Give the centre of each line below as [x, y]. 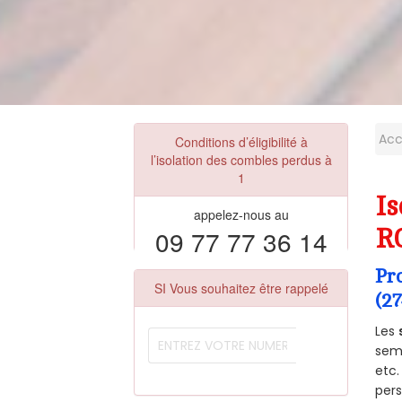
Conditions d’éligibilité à [241, 142]
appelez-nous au [241, 215]
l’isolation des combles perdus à [241, 160]
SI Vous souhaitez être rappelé [241, 288]
